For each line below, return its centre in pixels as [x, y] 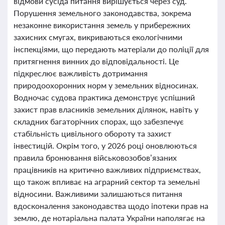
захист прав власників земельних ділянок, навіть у [106, 109]
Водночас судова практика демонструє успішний [104, 97]
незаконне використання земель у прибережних [102, 25]
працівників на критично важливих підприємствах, [107, 170]
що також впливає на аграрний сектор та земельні [107, 182]
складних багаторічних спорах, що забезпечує [99, 121]
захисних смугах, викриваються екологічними [98, 37]
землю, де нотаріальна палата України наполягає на [109, 218]
